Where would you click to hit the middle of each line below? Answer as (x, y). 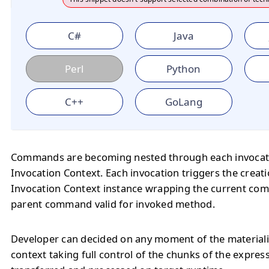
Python (184, 69)
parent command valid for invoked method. (113, 204)
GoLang (183, 102)
